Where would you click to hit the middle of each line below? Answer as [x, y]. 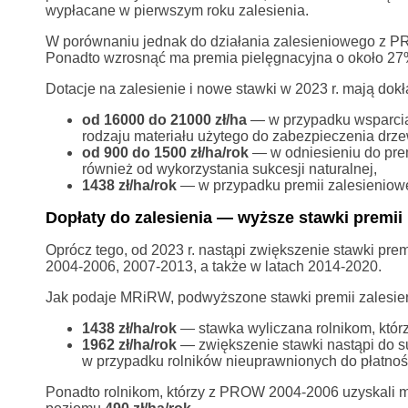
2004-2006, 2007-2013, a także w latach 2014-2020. [213, 266]
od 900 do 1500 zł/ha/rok [167, 152]
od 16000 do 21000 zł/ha [166, 119]
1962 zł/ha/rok [131, 344]
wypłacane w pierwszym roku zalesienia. [177, 10]
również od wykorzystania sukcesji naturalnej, [229, 168]
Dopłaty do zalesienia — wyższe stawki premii [224, 217]
